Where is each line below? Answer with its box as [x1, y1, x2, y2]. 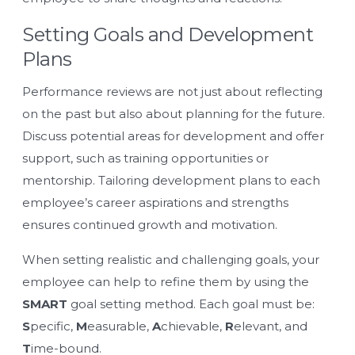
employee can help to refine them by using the [22, 273, 309, 289]
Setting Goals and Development [22, 22, 314, 46]
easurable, [87, 318, 152, 334]
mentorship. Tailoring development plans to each [22, 172, 320, 188]
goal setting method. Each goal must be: [67, 296, 315, 311]
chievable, [161, 318, 225, 334]
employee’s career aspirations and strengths [22, 194, 288, 210]
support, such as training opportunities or [22, 150, 269, 166]
